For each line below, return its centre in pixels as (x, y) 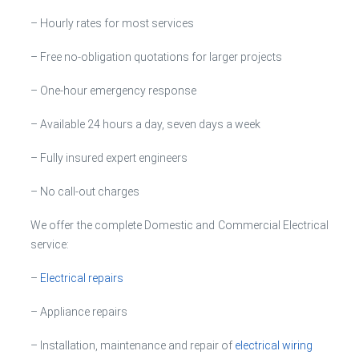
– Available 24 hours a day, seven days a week (145, 124)
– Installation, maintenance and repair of (133, 345)
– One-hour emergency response (113, 91)
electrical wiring (274, 345)
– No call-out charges (85, 192)
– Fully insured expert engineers (109, 158)
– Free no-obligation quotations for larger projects (156, 57)
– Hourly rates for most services (112, 23)
